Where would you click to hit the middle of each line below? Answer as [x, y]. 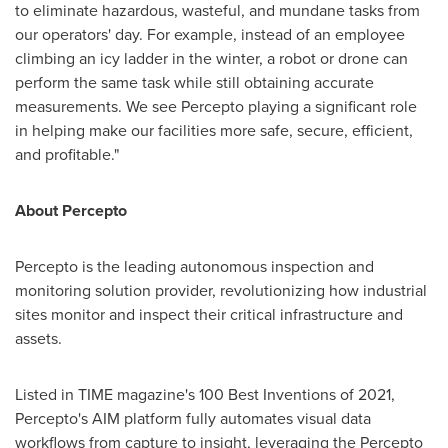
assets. [38, 338]
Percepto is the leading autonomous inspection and [194, 266]
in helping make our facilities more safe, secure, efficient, [214, 130]
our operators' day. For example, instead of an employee [210, 34]
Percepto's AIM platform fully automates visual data [193, 418]
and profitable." [67, 154]
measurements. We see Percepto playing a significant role [216, 106]
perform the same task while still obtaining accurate [194, 82]
